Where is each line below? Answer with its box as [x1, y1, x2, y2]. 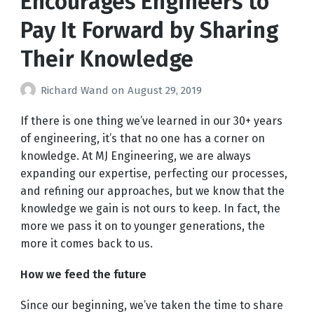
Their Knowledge [20, 45, 193, 72]
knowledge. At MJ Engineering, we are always [20, 149, 251, 163]
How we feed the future [20, 268, 146, 282]
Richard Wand [40, 83, 111, 97]
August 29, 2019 [127, 83, 202, 97]
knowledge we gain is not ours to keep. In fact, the [20, 202, 280, 216]
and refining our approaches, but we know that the [20, 184, 285, 198]
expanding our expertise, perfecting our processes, [20, 167, 287, 181]
